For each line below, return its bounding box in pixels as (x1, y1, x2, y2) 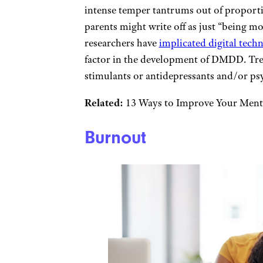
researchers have (84, 36, 159, 49)
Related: (84, 96, 123, 109)
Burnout (84, 127, 146, 149)
